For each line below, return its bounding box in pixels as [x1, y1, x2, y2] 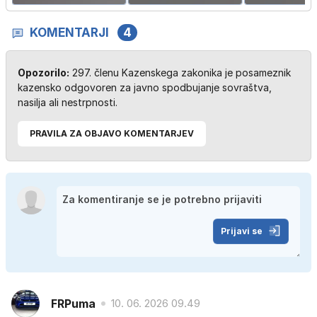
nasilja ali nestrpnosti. [18, 96, 117, 109]
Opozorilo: [18, 67, 69, 79]
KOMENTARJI [30, 25, 109, 40]
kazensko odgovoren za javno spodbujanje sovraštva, [18, 81, 272, 94]
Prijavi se [221, 226, 263, 237]
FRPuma [51, 296, 96, 311]
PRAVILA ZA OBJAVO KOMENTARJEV [30, 128, 194, 139]
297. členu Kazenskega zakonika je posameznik [69, 67, 291, 79]
